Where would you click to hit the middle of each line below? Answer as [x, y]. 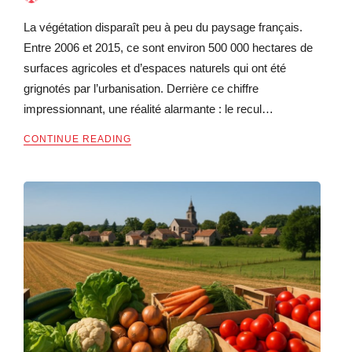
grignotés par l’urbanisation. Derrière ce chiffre [141, 88]
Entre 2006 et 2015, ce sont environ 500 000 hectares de [168, 47]
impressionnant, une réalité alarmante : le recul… [148, 108]
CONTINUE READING [77, 139]
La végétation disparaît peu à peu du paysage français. [163, 27]
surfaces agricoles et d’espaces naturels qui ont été [155, 68]
